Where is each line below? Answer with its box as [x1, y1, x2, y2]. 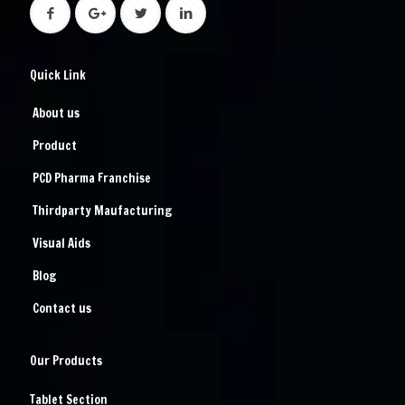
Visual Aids [33, 235, 90, 252]
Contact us [33, 300, 91, 317]
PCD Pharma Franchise [33, 170, 151, 187]
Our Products [30, 353, 102, 370]
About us [33, 105, 80, 122]
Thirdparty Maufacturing [33, 202, 172, 220]
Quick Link [30, 67, 86, 84]
